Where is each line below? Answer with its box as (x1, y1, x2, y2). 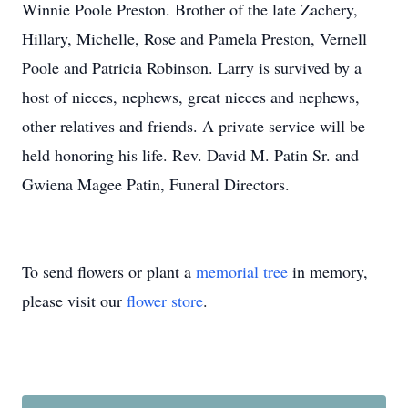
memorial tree (196, 260, 288, 282)
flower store (127, 290, 203, 311)
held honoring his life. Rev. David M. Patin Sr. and (22, 144, 359, 166)
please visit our (22, 290, 127, 311)
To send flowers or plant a (22, 260, 196, 282)
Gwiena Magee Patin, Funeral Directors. (22, 173, 290, 195)
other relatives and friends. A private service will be (22, 115, 365, 137)
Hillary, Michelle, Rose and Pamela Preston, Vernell (22, 27, 367, 49)
